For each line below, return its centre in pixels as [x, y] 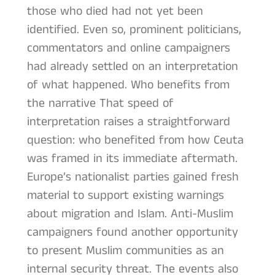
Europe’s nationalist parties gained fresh [133, 177]
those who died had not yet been [115, 11]
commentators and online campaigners [128, 48]
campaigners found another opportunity [132, 232]
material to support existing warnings [125, 195]
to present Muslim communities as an [125, 250]
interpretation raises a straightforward [128, 122]
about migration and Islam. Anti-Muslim [130, 214]
